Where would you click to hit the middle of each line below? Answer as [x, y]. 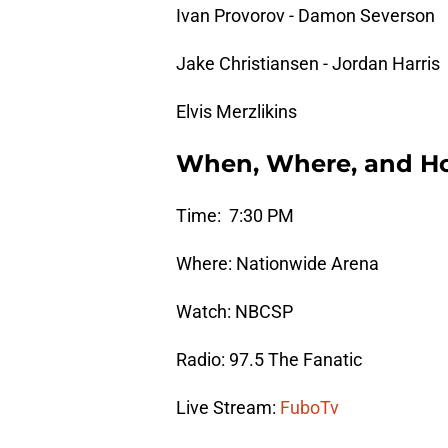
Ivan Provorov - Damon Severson [305, 16]
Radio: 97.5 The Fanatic [269, 360]
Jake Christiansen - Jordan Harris [308, 64]
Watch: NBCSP [234, 312]
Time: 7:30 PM [235, 216]
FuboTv [309, 408]
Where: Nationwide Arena [277, 264]
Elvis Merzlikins [236, 112]
